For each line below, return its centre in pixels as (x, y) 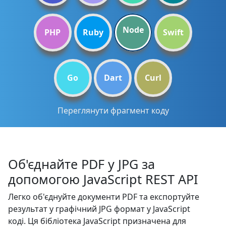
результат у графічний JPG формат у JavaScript (99, 209)
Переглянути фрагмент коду (113, 110)
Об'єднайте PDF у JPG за (81, 164)
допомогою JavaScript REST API (103, 179)
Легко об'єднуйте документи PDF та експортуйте (104, 197)
